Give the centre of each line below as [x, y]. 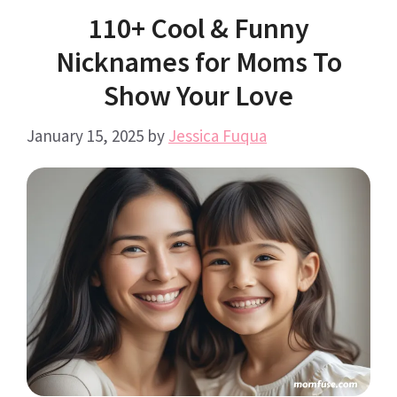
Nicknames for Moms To [198, 62]
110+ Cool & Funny [198, 28]
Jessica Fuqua [218, 136]
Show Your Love [198, 95]
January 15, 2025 [85, 136]
